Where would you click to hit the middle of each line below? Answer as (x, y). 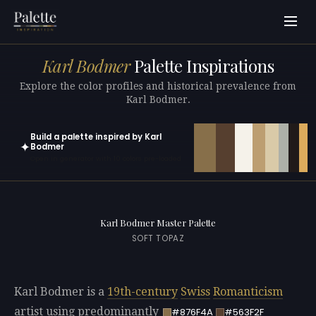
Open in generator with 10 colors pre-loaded (106, 159)
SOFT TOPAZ (158, 239)
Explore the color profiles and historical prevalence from (158, 86)
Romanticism (248, 292)
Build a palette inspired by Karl (96, 136)
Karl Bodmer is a (61, 292)
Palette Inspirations (202, 66)
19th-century (142, 292)
